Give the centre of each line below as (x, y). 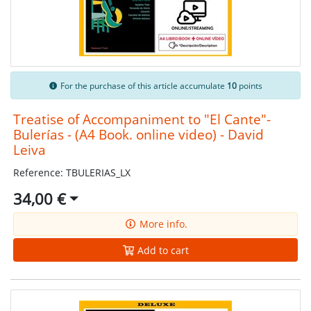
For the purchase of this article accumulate (143, 85)
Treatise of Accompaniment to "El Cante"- (142, 119)
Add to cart (162, 250)
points (250, 85)
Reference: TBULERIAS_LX (72, 173)
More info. (162, 224)
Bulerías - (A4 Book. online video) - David (138, 135)
